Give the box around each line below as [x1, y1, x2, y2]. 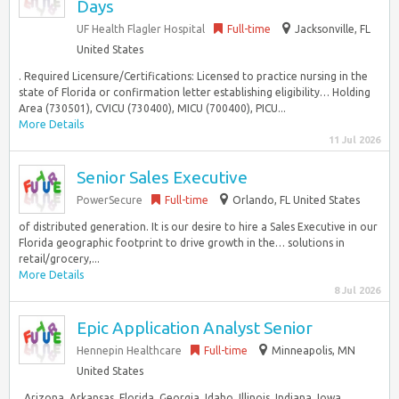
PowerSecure [77, 194, 142, 206]
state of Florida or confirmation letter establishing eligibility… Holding [19, 86, 370, 98]
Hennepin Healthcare [77, 345, 182, 356]
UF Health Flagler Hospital [77, 23, 205, 35]
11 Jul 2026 [329, 134, 380, 145]
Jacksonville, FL [295, 23, 370, 35]
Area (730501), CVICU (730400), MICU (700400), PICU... [19, 102, 286, 114]
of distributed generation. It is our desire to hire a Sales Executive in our [19, 221, 378, 232]
